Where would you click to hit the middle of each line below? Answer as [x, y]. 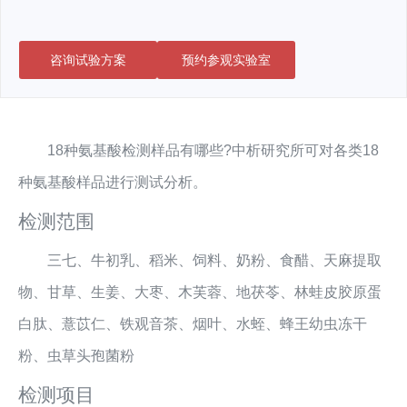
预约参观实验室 [226, 60]
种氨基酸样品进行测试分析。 [113, 182]
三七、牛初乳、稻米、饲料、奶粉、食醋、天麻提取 [200, 260]
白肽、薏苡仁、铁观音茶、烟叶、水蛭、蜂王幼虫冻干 [193, 324]
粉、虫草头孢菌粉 [76, 356]
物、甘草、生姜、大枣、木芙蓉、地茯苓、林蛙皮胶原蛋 [200, 292]
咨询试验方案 [88, 60]
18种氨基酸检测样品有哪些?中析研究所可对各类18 [199, 150]
